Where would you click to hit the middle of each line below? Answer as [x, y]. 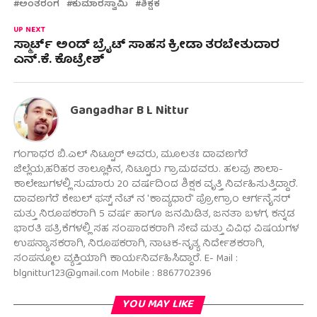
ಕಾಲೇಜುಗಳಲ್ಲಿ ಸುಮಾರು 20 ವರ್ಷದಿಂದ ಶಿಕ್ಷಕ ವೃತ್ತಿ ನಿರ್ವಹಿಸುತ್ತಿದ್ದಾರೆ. [155, 185]
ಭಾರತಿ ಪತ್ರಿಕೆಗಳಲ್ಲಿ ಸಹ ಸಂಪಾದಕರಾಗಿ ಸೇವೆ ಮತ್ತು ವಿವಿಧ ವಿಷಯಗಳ [156, 230]
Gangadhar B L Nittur [129, 112]
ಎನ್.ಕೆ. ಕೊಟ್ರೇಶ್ [59, 61]
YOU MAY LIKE [158, 305]
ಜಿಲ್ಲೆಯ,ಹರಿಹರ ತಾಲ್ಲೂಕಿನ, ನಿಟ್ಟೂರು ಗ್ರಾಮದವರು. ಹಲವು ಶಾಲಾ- [148, 170]
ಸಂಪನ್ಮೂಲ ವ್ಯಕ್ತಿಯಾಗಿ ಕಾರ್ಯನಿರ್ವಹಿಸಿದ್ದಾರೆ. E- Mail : [125, 259]
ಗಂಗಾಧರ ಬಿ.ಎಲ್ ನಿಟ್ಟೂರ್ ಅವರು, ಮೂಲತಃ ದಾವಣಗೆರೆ [130, 155]
